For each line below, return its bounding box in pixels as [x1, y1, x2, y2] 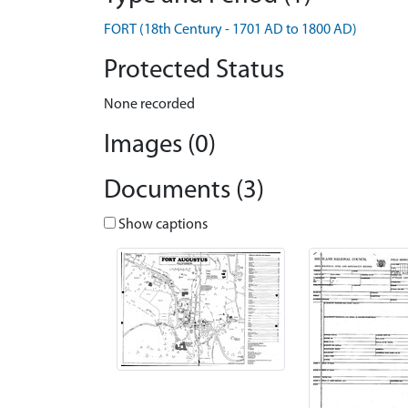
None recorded [104, 97, 195, 112]
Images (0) [104, 132, 216, 158]
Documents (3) [104, 178, 264, 204]
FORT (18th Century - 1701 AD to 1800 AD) [104, 23, 357, 37]
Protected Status [104, 57, 284, 84]
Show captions [116, 218, 208, 232]
